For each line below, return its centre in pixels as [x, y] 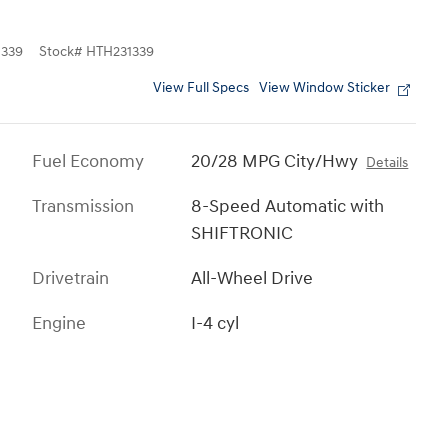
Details [387, 162]
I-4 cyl [215, 323]
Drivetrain [70, 278]
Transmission [83, 206]
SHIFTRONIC [242, 233]
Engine [59, 323]
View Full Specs [201, 87]
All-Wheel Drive [252, 278]
